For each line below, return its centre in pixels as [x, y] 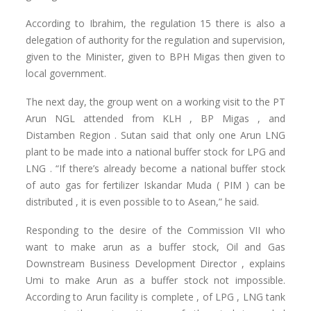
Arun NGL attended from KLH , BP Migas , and [155, 118]
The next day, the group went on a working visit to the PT [155, 101]
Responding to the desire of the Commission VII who [155, 230]
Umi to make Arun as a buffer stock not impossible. [155, 280]
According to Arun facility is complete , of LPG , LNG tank [155, 296]
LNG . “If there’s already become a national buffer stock [155, 168]
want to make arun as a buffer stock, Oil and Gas [155, 246]
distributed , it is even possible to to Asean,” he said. [142, 201]
